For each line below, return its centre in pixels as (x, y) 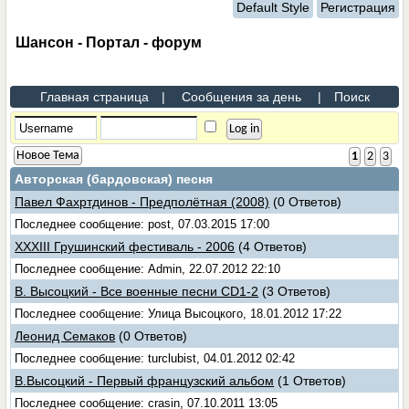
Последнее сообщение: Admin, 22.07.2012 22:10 (148, 269)
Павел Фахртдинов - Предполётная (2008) (142, 202)
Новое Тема (48, 156)
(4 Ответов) (273, 246)
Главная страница (94, 97)
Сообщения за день (241, 97)
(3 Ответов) (297, 291)
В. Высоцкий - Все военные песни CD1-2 (137, 291)
